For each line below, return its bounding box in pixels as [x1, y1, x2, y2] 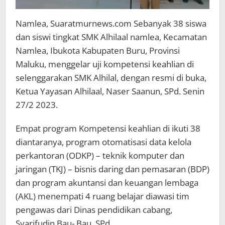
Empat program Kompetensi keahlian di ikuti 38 [16, 122, 200, 134]
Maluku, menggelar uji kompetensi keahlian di [16, 58, 194, 70]
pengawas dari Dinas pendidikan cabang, [16, 203, 172, 215]
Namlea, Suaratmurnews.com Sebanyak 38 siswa [16, 17, 206, 29]
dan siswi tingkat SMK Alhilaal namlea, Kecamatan [16, 31, 207, 43]
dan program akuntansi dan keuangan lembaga [16, 176, 198, 188]
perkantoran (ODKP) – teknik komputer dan [16, 149, 184, 161]
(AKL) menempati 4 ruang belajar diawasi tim [16, 190, 189, 202]
